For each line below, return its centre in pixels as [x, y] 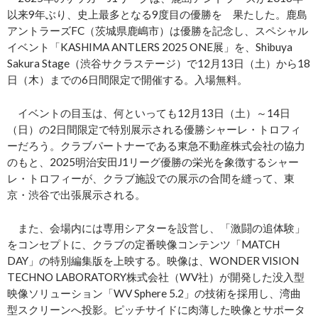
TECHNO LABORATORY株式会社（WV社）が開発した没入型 [156, 277]
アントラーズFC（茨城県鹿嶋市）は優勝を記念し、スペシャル [158, 31]
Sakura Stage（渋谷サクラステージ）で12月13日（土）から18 [159, 64]
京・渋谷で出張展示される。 [76, 195]
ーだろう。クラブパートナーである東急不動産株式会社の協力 [156, 146]
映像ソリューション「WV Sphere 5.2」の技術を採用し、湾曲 [154, 294]
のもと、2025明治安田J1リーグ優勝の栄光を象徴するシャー [153, 162]
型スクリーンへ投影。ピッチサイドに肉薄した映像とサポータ [156, 310]
